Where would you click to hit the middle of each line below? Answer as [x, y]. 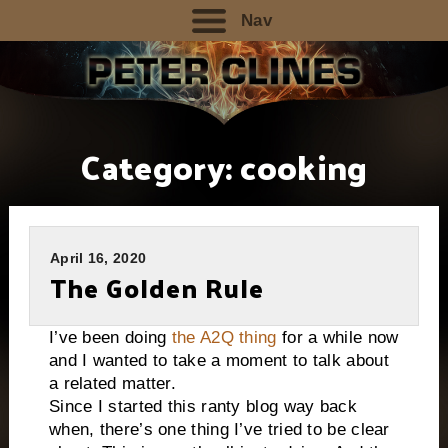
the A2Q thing [224, 338]
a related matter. [112, 384]
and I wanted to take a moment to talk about [218, 361]
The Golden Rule [156, 288]
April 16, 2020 [98, 258]
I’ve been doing [110, 338]
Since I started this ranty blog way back [202, 407]
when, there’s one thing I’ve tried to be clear [219, 430]
